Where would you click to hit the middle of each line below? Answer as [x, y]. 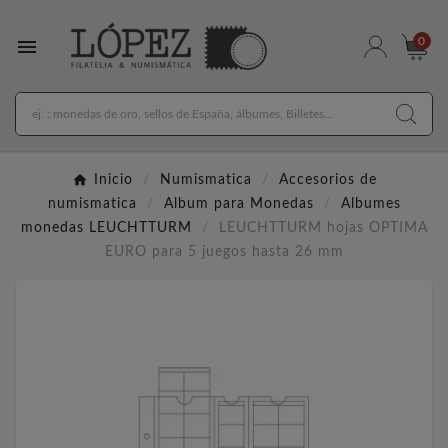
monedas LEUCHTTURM [106, 228]
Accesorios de [327, 180]
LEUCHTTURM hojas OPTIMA [323, 228]
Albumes [370, 204]
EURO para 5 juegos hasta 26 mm [224, 252]
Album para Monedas [238, 204]
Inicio [113, 180]
